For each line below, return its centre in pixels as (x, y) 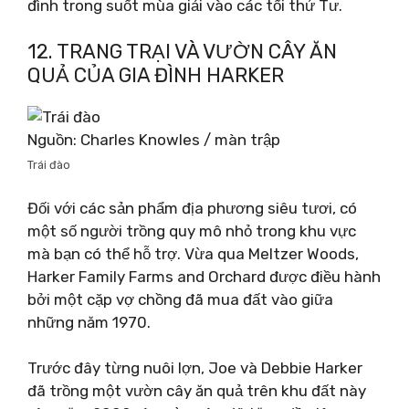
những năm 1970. (89, 322)
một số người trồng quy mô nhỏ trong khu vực (192, 231)
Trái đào (49, 165)
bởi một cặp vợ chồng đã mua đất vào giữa (180, 299)
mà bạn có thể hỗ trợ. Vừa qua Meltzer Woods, (193, 253)
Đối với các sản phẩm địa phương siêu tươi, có (192, 208)
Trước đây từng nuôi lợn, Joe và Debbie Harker (195, 368)
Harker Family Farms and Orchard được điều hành (204, 276)
